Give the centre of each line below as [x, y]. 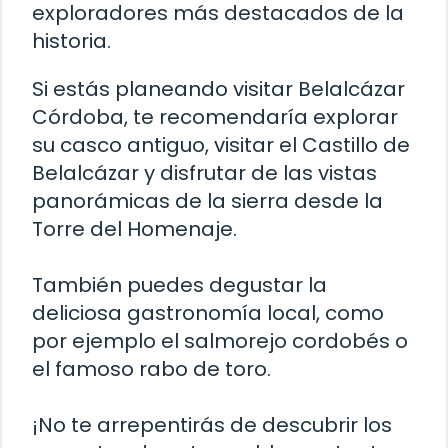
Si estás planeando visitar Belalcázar [218, 89]
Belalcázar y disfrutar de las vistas [204, 173]
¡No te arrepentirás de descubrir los [212, 425]
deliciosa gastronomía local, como [208, 313]
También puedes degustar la [179, 285]
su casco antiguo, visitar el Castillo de [221, 145]
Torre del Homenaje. [134, 229]
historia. [71, 41]
